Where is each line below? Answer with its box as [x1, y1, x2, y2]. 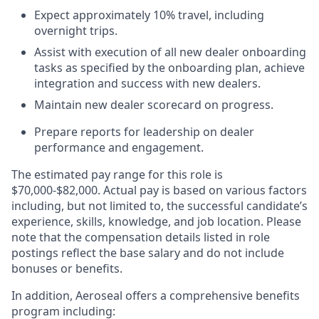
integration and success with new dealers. [34, 75, 261, 91]
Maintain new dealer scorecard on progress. [34, 97, 273, 113]
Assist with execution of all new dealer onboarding [34, 44, 306, 60]
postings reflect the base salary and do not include [11, 245, 284, 261]
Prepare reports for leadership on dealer [34, 124, 254, 140]
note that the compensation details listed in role [11, 229, 270, 245]
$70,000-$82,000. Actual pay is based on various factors [11, 182, 307, 198]
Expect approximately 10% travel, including [34, 7, 264, 23]
